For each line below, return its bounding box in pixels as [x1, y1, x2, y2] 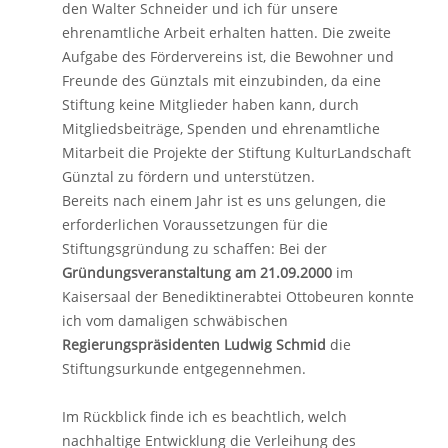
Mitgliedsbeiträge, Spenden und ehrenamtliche [62, 119, 380, 138]
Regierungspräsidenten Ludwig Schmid [62, 335, 326, 354]
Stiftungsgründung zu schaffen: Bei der [62, 239, 327, 258]
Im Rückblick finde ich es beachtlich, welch [62, 407, 347, 426]
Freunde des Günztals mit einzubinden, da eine [62, 71, 381, 90]
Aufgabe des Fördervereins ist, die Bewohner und [62, 47, 394, 66]
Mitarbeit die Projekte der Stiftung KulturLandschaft [62, 143, 411, 162]
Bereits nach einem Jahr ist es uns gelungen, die [62, 191, 386, 210]
